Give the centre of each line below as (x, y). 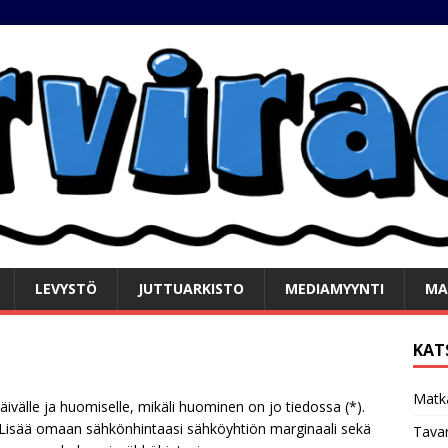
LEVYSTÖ (66, 288)
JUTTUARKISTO (191, 288)
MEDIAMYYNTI (334, 288)
